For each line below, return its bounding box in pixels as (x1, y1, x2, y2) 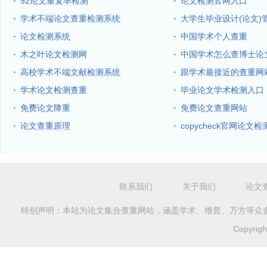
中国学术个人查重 (181, 32, 247, 41)
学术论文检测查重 (20, 85, 87, 95)
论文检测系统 (20, 32, 70, 41)
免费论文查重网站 (181, 103, 247, 113)
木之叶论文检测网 (20, 49, 87, 59)
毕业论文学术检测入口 (181, 85, 264, 95)
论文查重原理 (20, 121, 70, 131)
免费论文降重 (20, 103, 70, 113)
